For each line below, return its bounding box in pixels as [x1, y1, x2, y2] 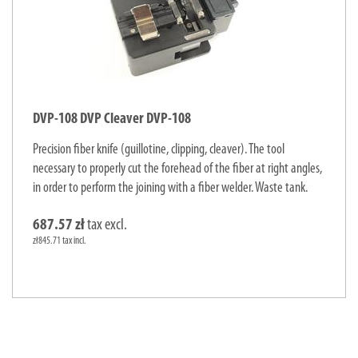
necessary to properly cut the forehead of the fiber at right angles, [33, 161, 322, 177]
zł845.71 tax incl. [33, 236, 86, 246]
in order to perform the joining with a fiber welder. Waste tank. [33, 181, 308, 196]
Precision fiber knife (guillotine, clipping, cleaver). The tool [33, 142, 284, 157]
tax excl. [85, 217, 127, 233]
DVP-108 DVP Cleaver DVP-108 [33, 112, 191, 127]
